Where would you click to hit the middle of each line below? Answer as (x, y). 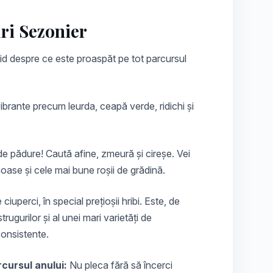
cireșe (159, 154)
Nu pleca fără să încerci (120, 265)
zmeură (118, 154)
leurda (82, 106)
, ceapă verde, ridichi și (144, 106)
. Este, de (160, 201)
